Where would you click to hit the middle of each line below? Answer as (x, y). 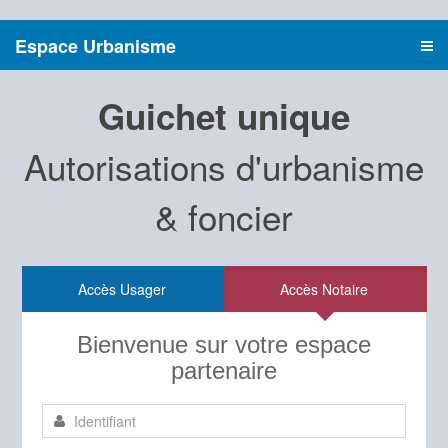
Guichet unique (224, 116)
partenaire (224, 370)
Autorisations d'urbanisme (224, 166)
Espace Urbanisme (95, 46)
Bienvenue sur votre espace (224, 344)
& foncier (224, 216)
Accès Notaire (323, 289)
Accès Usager (122, 289)
